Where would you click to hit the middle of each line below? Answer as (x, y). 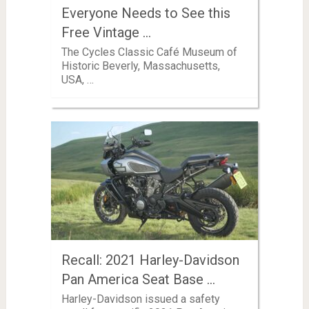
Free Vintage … (106, 32)
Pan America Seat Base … (138, 279)
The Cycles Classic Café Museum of (149, 52)
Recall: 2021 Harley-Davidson (150, 260)
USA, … (77, 79)
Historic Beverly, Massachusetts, (140, 66)
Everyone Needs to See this (146, 13)
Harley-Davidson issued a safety (140, 299)
